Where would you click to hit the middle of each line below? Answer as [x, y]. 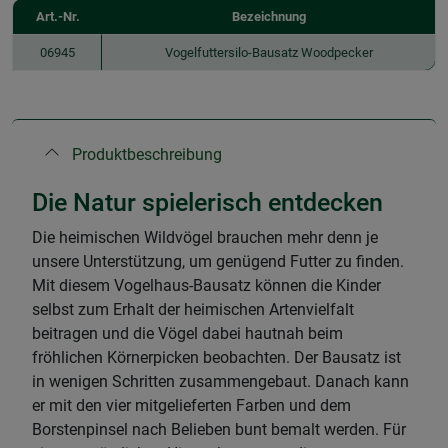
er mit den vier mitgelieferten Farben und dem [191, 405]
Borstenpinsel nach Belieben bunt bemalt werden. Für [219, 429]
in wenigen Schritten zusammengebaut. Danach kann [220, 381]
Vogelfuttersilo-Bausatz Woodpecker [268, 52]
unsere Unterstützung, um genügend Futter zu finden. [218, 261]
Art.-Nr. [57, 16]
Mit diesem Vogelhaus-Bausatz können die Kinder [206, 285]
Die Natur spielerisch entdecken [207, 202]
